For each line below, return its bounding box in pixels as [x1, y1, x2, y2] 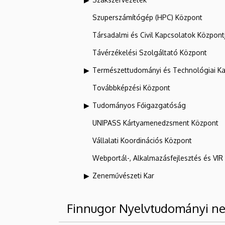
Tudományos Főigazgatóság [92, 101, 186, 110]
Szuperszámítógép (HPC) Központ [92, 13, 202, 22]
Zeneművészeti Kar [92, 171, 154, 180]
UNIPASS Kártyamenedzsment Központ [92, 119, 218, 128]
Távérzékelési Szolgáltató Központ [92, 48, 207, 57]
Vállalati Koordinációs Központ [92, 136, 192, 145]
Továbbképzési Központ [92, 83, 170, 92]
